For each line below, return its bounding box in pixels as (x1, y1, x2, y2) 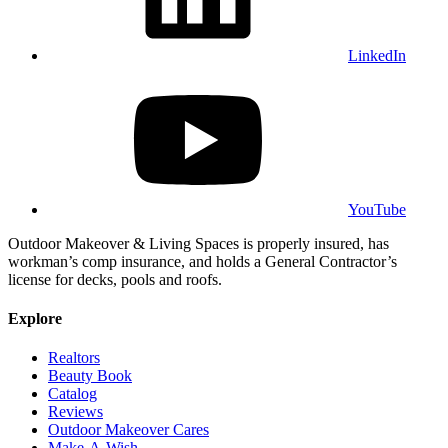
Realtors (48, 349, 100, 367)
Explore (8, 309, 62, 327)
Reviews (48, 403, 103, 421)
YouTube (348, 200, 406, 218)
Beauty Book (48, 367, 132, 385)
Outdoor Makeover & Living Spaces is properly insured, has (8, 234, 389, 252)
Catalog (48, 385, 97, 403)
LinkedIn (348, 46, 406, 64)
